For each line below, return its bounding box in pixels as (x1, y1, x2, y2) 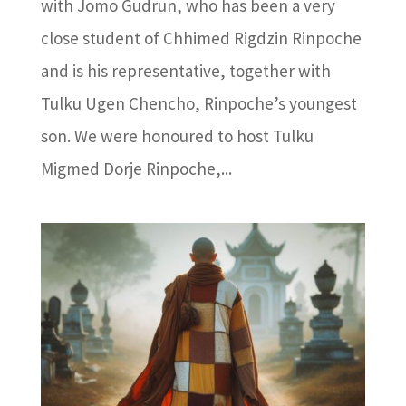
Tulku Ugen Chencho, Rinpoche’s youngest (40, 92, 357, 115)
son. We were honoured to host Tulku (40, 125, 314, 148)
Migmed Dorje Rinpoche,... (40, 158, 232, 180)
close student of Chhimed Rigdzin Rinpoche (40, 27, 362, 50)
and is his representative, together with (40, 60, 331, 82)
